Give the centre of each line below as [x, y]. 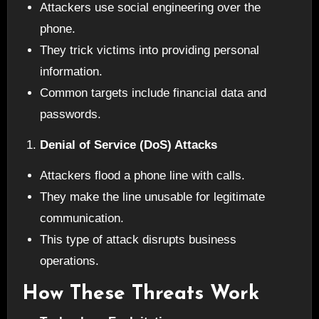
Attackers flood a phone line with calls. [143, 175]
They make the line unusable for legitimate [153, 197]
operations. [70, 261]
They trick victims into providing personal [150, 51]
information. [72, 72]
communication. [82, 218]
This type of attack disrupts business [138, 239]
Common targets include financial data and [153, 93]
